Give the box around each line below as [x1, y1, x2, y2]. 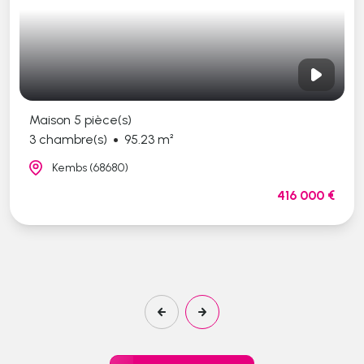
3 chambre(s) [11, 132, 90, 148]
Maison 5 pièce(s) [11, 112, 115, 128]
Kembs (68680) [34, 161, 111, 175]
